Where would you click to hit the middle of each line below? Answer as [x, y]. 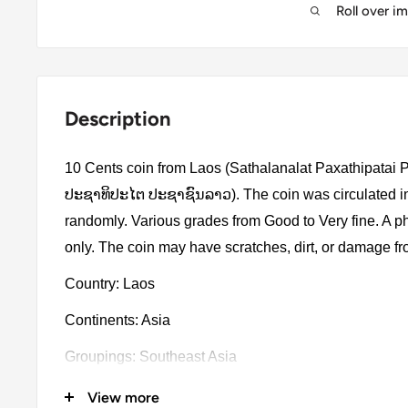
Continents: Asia [117, 321]
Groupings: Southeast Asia [151, 357]
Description [118, 118]
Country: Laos [110, 283]
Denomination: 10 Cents [143, 393]
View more [123, 397]
